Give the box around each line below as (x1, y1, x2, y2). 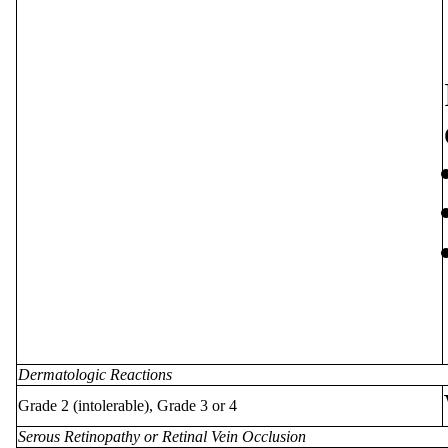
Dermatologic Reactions (18, 365, 172, 383)
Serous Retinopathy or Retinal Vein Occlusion (18, 427, 306, 445)
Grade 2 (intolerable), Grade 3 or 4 (18, 396, 237, 414)
